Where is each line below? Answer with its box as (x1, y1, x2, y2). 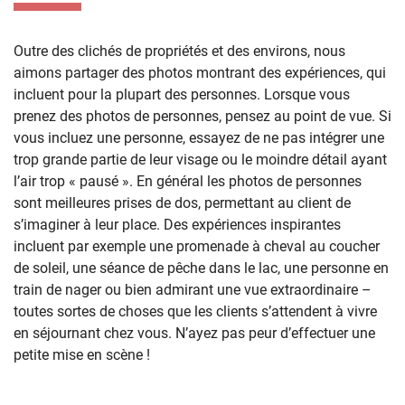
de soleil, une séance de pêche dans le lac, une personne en (14, 258, 389, 278)
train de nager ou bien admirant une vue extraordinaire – (14, 279, 372, 299)
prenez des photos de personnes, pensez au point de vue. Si (14, 106, 391, 126)
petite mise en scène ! (14, 344, 150, 364)
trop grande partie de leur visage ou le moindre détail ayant (14, 149, 387, 169)
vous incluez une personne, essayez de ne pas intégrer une (14, 127, 384, 147)
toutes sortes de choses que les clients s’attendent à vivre (14, 301, 377, 321)
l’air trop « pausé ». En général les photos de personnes (14, 171, 362, 191)
